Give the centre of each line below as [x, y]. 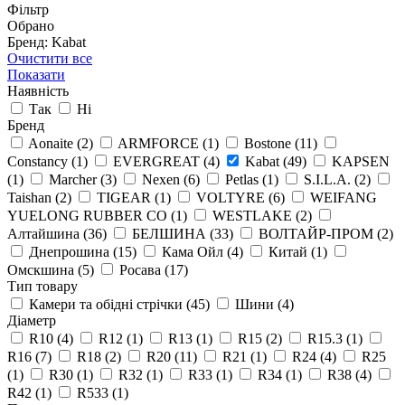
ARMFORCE [159, 143]
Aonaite [51, 143]
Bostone [268, 143]
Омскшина [42, 269]
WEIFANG [342, 197]
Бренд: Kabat [47, 42]
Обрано [31, 25]
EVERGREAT [156, 161]
